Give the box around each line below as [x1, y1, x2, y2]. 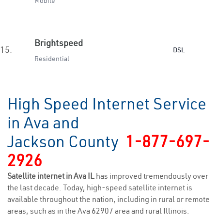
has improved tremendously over [96, 171, 208, 181]
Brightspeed [34, 37, 83, 48]
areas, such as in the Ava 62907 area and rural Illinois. [7, 206, 189, 216]
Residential [34, 54, 69, 63]
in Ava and [7, 112, 79, 133]
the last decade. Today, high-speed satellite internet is [7, 183, 192, 192]
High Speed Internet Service [7, 93, 206, 114]
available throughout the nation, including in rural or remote [7, 194, 210, 204]
